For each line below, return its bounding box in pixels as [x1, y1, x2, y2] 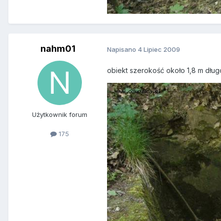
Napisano [107, 45, 138, 53]
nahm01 [40, 43, 75, 54]
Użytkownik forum [32, 110, 87, 118]
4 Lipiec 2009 [138, 45, 180, 53]
